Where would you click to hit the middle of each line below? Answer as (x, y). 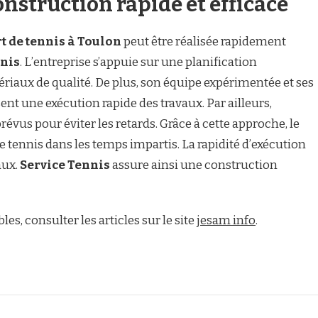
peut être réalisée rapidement (204, 42)
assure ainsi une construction (194, 165)
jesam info (226, 220)
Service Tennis (65, 165)
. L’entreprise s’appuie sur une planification (138, 62)
